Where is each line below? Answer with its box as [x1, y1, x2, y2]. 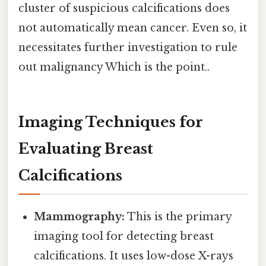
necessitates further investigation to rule [18, 40, 237, 54]
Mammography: [34, 210, 125, 223]
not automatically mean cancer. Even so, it [18, 21, 247, 34]
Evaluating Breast [18, 140, 153, 157]
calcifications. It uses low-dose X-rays [34, 249, 234, 262]
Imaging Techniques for [18, 113, 203, 131]
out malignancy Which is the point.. [18, 60, 210, 74]
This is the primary [125, 210, 232, 223]
